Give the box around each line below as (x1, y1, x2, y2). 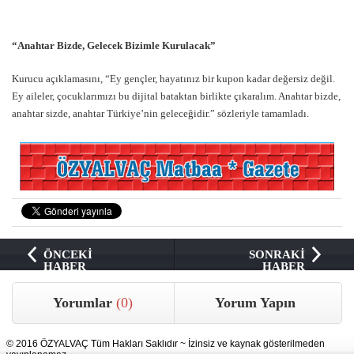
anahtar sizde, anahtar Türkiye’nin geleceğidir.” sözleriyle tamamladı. (12, 107, 309, 120)
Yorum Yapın (214, 295, 296, 311)
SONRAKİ (249, 248, 306, 262)
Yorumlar (53, 295, 117, 311)
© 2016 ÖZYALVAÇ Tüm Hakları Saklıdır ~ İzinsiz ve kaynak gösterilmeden (6, 338, 325, 350)
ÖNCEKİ (43, 248, 92, 262)
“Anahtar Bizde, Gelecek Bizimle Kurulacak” (12, 40, 216, 52)
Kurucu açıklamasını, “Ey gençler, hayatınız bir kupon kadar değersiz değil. (12, 73, 335, 85)
